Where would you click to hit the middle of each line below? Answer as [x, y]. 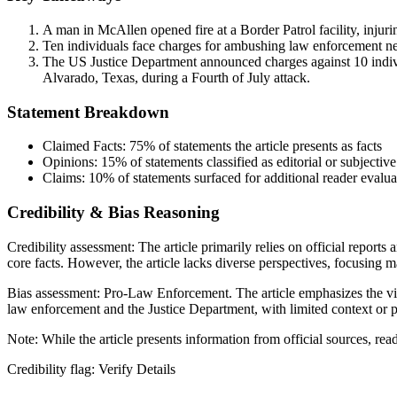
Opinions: [72, 162]
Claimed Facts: [86, 146]
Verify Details [137, 369]
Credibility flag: [53, 369]
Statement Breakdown [88, 112]
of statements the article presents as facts [269, 146]
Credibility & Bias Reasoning [113, 213]
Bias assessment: [55, 292]
